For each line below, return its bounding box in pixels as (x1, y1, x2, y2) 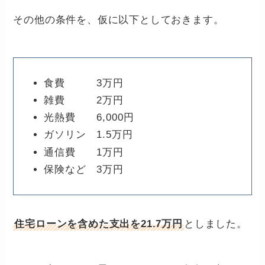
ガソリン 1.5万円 (44, 129, 133, 141)
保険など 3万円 (44, 163, 124, 175)
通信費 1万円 (44, 146, 124, 158)
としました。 (183, 218, 247, 230)
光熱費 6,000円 (44, 112, 134, 123)
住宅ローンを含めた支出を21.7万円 (14, 218, 183, 230)
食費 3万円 (44, 77, 124, 89)
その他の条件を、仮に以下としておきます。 (13, 14, 224, 26)
